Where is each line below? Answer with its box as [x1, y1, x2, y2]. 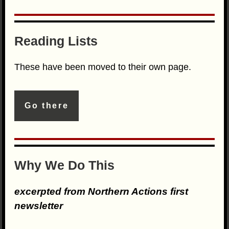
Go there [25, 101, 69, 110]
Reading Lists [14, 33, 98, 48]
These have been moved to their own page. [14, 61, 192, 72]
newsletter [14, 199, 63, 211]
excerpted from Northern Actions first [14, 185, 189, 197]
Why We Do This [14, 157, 115, 172]
